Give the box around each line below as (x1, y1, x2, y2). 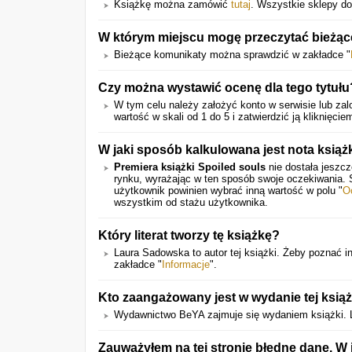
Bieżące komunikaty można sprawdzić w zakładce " (114, 49, 350, 60)
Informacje (162, 258, 210, 270)
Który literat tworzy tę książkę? (98, 228, 280, 242)
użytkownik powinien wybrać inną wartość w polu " (114, 185, 343, 196)
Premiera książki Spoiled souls (114, 161, 266, 173)
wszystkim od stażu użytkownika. (114, 196, 268, 208)
